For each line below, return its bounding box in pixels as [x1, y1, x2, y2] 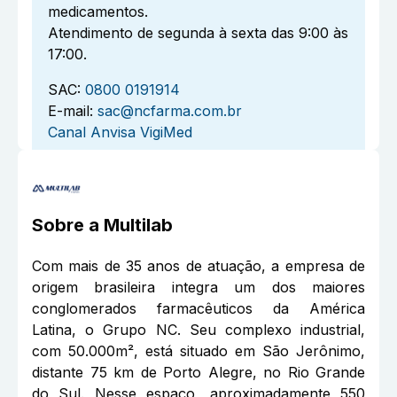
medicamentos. [48, 3, 148, 21]
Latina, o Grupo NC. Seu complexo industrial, [32, 321, 365, 339]
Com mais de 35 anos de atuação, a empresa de [32, 257, 365, 276]
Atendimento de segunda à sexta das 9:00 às [48, 24, 348, 43]
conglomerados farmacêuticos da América [32, 300, 365, 318]
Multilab [104, 214, 173, 237]
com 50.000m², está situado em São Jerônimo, [32, 342, 365, 361]
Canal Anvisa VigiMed [48, 123, 192, 142]
